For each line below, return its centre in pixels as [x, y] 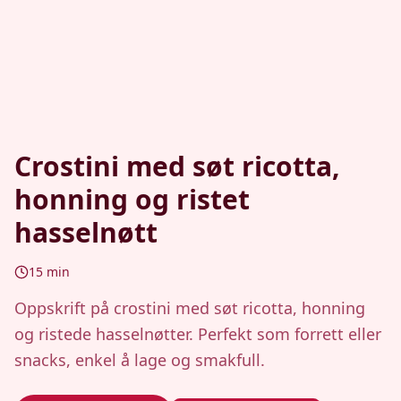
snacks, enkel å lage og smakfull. [140, 360]
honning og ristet [132, 199]
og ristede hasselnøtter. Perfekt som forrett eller [198, 334]
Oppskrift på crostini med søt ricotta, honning [190, 308]
